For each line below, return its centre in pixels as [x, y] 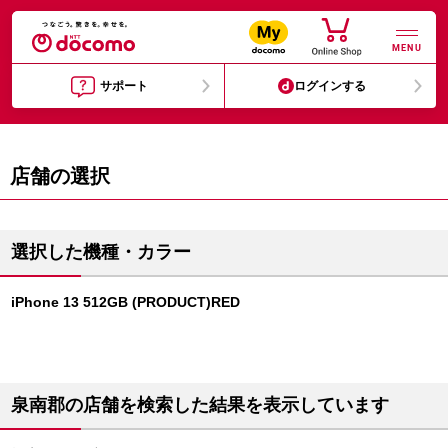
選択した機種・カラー [101, 252]
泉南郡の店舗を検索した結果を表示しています [200, 405]
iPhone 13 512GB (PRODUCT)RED [125, 302]
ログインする [330, 86]
